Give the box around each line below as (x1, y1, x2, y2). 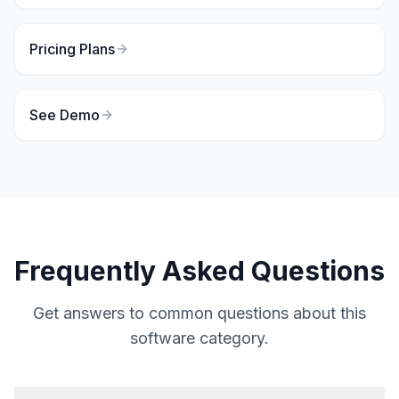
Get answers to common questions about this (33, 303, 366, 322)
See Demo (29, 105, 100, 124)
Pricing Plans (29, 39, 115, 58)
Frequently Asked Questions (14, 254, 385, 287)
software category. (130, 328, 269, 347)
